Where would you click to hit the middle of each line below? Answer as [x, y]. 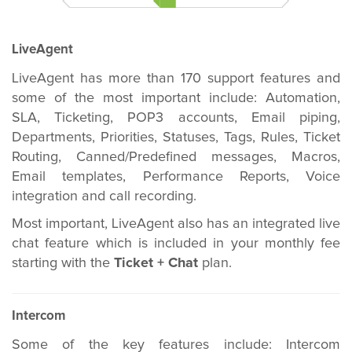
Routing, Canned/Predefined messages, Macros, [176, 157]
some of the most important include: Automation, [176, 98]
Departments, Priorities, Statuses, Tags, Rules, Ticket [176, 137]
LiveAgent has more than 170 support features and [176, 79]
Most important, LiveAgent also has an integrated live [176, 224]
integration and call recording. [104, 196]
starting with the [63, 263]
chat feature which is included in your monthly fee [176, 244]
